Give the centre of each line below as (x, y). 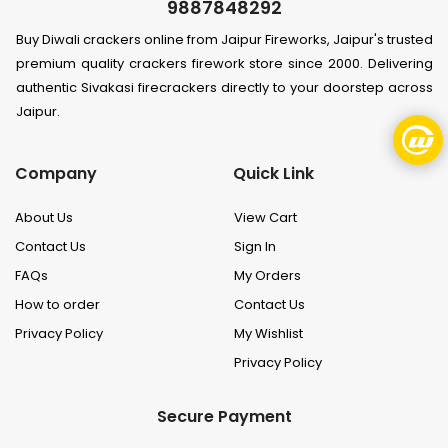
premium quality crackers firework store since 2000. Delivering (224, 64)
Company (56, 174)
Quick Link (273, 174)
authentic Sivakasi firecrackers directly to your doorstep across (224, 88)
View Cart (265, 217)
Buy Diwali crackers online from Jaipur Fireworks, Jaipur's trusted (224, 40)
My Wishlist (268, 333)
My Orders (267, 275)
